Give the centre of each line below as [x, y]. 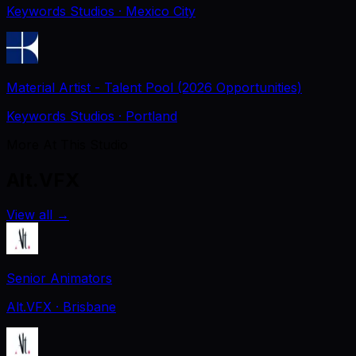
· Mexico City [157, 11]
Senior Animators [59, 279]
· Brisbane [86, 307]
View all [29, 215]
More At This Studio [67, 144]
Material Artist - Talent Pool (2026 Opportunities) [154, 87]
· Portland [148, 116]
